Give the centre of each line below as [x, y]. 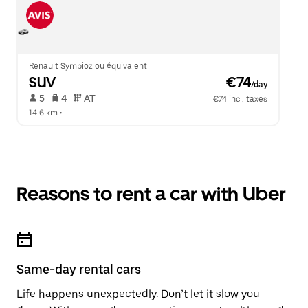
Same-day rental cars [79, 269]
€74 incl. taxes [241, 99]
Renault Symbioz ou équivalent [88, 66]
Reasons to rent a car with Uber [151, 194]
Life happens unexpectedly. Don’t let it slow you [138, 294]
